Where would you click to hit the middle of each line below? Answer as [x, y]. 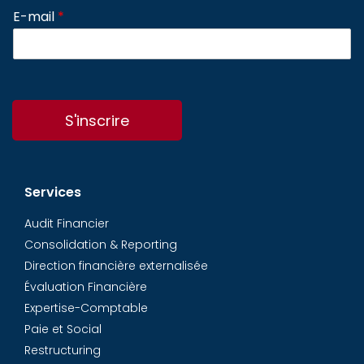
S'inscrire [97, 121]
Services [53, 192]
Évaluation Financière [86, 287]
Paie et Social [63, 329]
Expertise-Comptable [86, 308]
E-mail [35, 17]
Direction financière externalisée [116, 266]
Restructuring [63, 350]
